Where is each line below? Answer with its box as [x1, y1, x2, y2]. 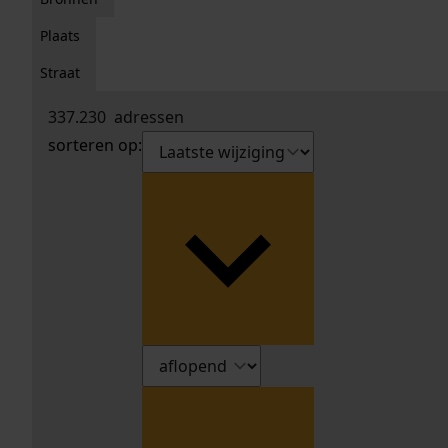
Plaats [40, 26, 80, 45]
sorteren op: [48, 134, 142, 156]
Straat [40, 63, 80, 82]
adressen [106, 106, 184, 128]
